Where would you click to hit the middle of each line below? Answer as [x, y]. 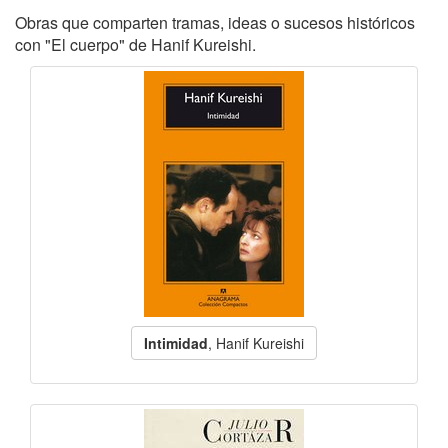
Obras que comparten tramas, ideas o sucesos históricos [215, 22]
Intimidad [176, 343]
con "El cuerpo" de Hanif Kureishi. [135, 44]
